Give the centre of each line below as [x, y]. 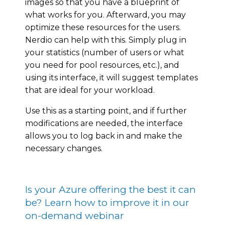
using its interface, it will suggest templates [111, 77]
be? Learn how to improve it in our [107, 202]
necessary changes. [64, 148]
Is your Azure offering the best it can [110, 189]
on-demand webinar [75, 215]
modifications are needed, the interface [104, 123]
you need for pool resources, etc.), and [102, 65]
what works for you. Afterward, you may [105, 15]
